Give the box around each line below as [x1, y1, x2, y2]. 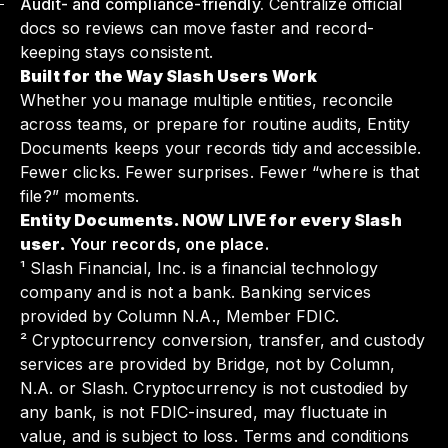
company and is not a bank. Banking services [20, 282, 371, 303]
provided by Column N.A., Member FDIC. [20, 306, 339, 327]
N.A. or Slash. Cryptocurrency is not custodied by [20, 378, 408, 399]
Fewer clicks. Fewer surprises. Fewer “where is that [20, 162, 420, 183]
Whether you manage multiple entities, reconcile [20, 90, 394, 111]
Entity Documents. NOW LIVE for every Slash [20, 210, 402, 231]
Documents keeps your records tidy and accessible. [20, 138, 421, 159]
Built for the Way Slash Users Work [20, 66, 318, 87]
